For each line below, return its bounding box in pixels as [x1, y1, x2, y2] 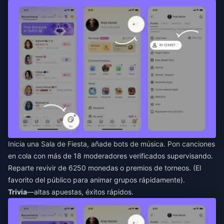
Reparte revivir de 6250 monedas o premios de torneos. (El [8, 163, 201, 172]
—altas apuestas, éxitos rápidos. [27, 187, 133, 196]
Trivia [8, 187, 27, 196]
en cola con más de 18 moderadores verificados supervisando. [8, 151, 213, 160]
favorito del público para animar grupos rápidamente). [8, 175, 185, 184]
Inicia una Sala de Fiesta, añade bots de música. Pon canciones [8, 139, 215, 148]
